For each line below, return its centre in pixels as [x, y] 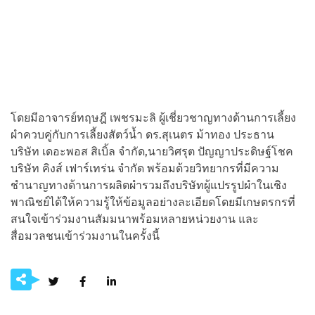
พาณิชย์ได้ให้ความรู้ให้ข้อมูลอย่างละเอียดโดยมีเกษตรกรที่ [153, 202]
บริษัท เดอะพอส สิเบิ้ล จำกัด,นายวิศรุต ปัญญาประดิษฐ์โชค [152, 152]
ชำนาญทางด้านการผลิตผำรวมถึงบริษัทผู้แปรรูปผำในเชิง [149, 186]
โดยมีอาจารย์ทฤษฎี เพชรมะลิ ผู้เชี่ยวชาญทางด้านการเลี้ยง [153, 118]
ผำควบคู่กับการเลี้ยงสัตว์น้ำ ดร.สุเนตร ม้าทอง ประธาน [142, 135]
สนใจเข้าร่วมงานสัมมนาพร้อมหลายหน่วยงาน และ [135, 219]
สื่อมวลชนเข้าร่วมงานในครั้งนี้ [85, 236]
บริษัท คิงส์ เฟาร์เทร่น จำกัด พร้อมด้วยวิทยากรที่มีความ [145, 169]
